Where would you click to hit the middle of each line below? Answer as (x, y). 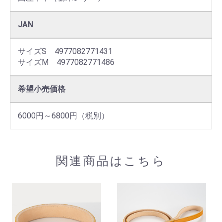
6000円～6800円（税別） (63, 116)
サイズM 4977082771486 (66, 62)
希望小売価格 (42, 89)
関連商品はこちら (111, 161)
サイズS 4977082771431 (65, 52)
